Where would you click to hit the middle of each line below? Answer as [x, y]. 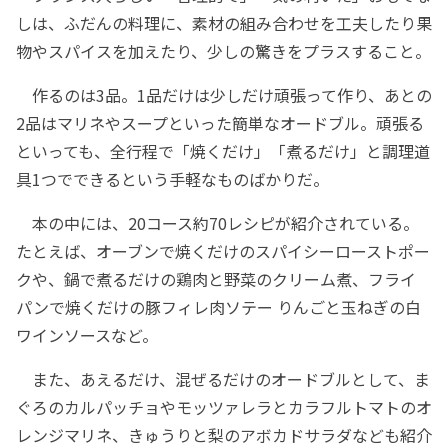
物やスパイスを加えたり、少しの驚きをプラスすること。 [223, 51]
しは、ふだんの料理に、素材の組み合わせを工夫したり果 [224, 23]
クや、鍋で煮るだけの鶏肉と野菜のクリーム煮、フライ [216, 279]
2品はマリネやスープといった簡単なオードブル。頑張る [220, 123]
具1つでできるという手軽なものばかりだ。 [172, 179]
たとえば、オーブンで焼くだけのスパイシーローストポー [223, 251]
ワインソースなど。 [87, 335]
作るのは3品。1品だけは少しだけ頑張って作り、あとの [224, 95]
